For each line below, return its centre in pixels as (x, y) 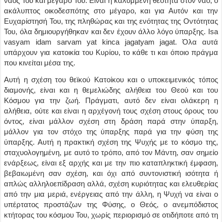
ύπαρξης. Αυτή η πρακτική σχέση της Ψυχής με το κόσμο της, (111, 142)
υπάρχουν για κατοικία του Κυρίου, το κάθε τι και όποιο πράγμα (111, 52)
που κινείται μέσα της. (40, 63)
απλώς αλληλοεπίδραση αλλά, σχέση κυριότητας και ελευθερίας (111, 184)
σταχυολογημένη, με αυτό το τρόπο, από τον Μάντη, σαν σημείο (111, 152)
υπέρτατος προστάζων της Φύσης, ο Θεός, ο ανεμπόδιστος (111, 204)
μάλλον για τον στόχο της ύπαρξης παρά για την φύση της (111, 132)
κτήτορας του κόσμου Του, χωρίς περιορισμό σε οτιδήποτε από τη (111, 215)
